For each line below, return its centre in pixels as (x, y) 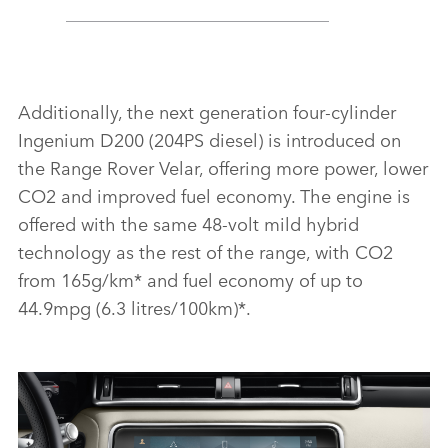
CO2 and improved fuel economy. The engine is (214, 194)
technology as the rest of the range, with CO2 (205, 250)
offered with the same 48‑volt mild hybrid (188, 222)
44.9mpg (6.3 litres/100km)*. (134, 306)
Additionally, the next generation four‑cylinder (207, 110)
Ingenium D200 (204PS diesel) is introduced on (209, 138)
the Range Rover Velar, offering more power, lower (223, 166)
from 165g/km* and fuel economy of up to (190, 278)
